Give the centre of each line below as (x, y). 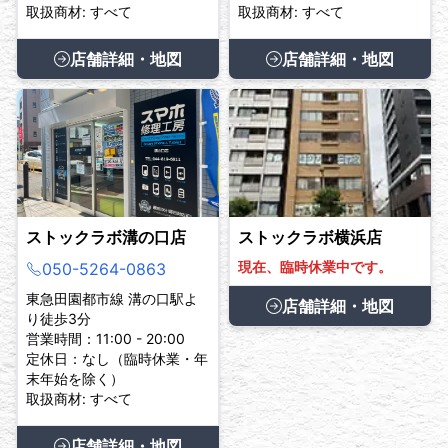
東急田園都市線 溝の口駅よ (112, 298)
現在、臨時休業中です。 (315, 266)
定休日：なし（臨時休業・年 (117, 358)
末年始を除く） (75, 378)
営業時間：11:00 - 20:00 (105, 338)
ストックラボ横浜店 (310, 236)
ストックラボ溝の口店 (106, 236)
